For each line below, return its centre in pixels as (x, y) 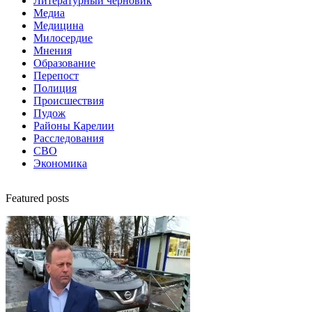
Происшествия (69, 100)
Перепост (56, 75)
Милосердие (63, 38)
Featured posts (37, 198)
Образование (64, 63)
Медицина (58, 25)
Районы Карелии (74, 125)
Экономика (60, 163)
